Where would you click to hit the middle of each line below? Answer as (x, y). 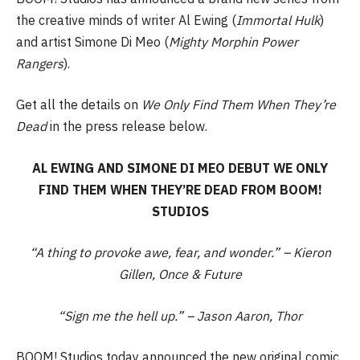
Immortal (264, 20)
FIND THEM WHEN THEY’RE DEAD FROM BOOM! (180, 189)
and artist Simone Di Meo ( (92, 41)
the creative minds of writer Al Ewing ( (126, 20)
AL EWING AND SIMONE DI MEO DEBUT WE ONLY (180, 168)
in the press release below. (129, 127)
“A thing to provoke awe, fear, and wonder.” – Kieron (180, 253)
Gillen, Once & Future (180, 274)
